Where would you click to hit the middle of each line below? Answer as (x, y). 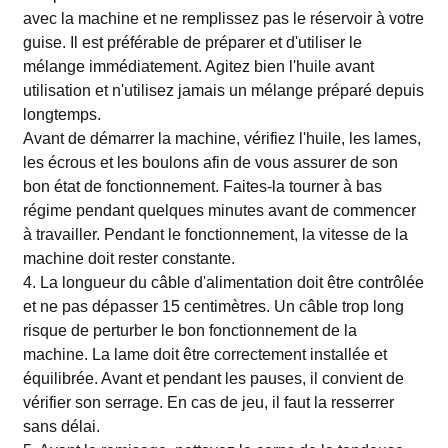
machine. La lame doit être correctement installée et (204, 354)
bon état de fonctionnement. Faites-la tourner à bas (202, 186)
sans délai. (61, 426)
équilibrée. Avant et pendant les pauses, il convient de (213, 378)
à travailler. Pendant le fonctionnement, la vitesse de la (215, 234)
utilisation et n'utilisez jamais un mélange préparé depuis (223, 90)
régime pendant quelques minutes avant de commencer (219, 210)
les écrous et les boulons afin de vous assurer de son (210, 162)
